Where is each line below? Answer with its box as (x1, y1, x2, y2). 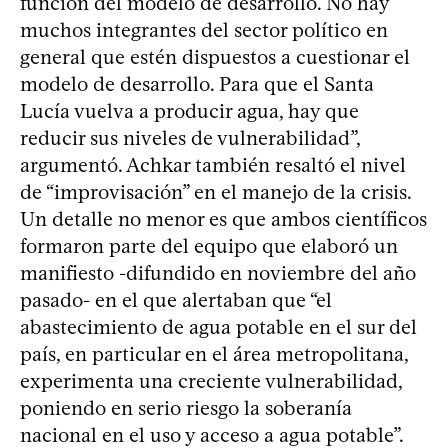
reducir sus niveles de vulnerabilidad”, (20, 125, 360, 150)
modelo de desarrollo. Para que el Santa (20, 71, 374, 96)
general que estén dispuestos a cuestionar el (20, 44, 410, 69)
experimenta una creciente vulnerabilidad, (20, 368, 402, 393)
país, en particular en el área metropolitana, (20, 341, 408, 366)
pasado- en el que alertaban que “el (20, 287, 332, 312)
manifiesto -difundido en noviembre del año (20, 260, 416, 285)
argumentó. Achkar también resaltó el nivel (20, 152, 406, 177)
